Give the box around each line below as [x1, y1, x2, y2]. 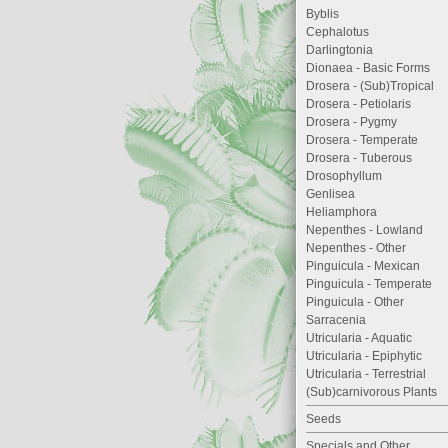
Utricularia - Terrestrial [306, 367, 426, 381]
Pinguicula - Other [306, 295, 404, 309]
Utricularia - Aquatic [306, 331, 412, 345]
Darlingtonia [306, 43, 373, 57]
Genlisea [306, 187, 355, 201]
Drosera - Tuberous [306, 151, 412, 165]
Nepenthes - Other [306, 241, 406, 255]
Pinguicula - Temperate [306, 277, 432, 291]
